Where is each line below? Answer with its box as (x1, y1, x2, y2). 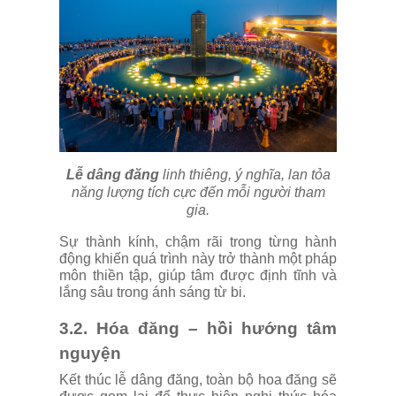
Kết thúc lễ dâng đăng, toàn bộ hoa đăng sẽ (59, 372, 337, 387)
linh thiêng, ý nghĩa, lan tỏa (162, 167, 331, 182)
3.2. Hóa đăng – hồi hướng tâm (59, 319, 337, 338)
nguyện (59, 344, 121, 362)
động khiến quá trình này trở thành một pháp (59, 251, 337, 266)
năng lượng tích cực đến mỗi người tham (71, 185, 325, 200)
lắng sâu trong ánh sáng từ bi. (59, 285, 246, 300)
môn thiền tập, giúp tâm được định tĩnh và (59, 268, 337, 283)
